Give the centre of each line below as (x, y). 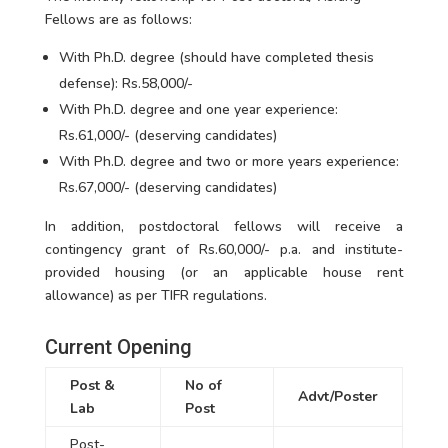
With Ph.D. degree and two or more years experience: (228, 161)
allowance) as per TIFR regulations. (155, 295)
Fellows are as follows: (118, 19)
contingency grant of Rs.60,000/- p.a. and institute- (224, 249)
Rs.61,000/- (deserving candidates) (167, 135)
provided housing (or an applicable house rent (224, 272)
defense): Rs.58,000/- (125, 83)
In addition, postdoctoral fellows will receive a (224, 226)
